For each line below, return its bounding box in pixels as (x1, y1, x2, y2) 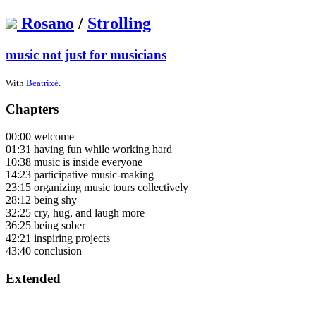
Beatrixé (26, 77, 59, 88)
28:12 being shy (6, 193, 77, 206)
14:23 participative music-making (6, 168, 154, 181)
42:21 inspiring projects (6, 231, 110, 244)
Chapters (6, 102, 59, 117)
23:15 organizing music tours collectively (6, 181, 188, 193)
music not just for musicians (6, 47, 166, 62)
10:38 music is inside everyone (6, 155, 142, 168)
